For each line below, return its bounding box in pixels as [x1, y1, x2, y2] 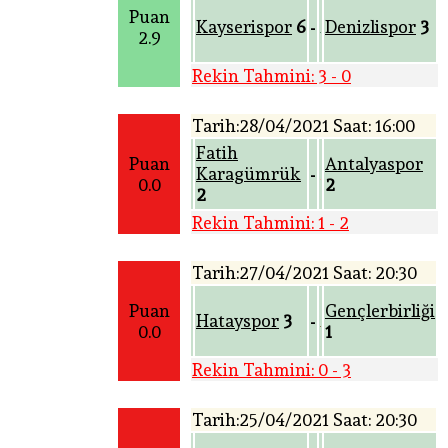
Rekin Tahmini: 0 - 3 [192, 359, 351, 381]
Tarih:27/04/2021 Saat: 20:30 [192, 262, 417, 284]
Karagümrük [196, 163, 301, 185]
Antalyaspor [325, 153, 423, 175]
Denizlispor [325, 16, 416, 38]
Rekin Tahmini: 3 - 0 [192, 65, 351, 87]
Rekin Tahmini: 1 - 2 [192, 212, 349, 234]
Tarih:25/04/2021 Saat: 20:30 [192, 409, 417, 431]
